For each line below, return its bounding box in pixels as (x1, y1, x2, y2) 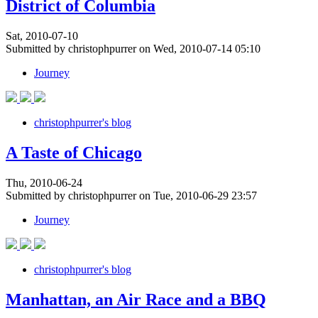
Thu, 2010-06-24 (6, 177, 82, 190)
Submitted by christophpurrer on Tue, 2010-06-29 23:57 (6, 190, 257, 202)
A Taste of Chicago (6, 143, 142, 163)
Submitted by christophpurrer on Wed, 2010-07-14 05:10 (6, 43, 261, 55)
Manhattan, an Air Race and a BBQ (6, 290, 266, 309)
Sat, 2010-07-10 (6, 30, 78, 43)
